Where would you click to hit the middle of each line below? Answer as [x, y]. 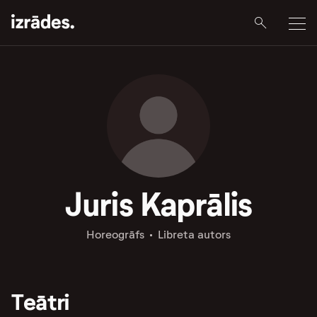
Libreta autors [194, 235]
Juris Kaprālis [158, 204]
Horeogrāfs [115, 235]
